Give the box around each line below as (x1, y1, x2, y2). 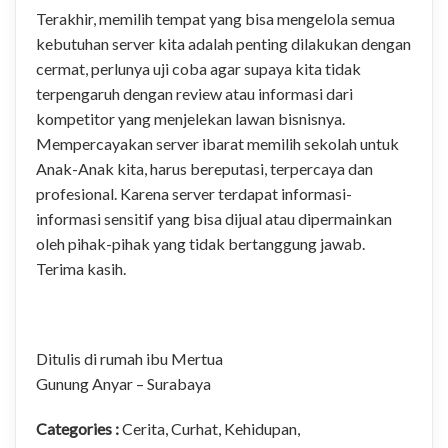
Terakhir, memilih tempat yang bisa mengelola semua (36, 8, 395, 28)
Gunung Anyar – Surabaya (36, 373, 211, 393)
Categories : (36, 418, 119, 438)
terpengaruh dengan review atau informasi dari (36, 83, 353, 103)
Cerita (122, 418, 165, 438)
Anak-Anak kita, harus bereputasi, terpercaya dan (36, 158, 373, 178)
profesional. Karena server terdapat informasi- (36, 183, 352, 203)
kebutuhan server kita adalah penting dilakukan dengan (36, 33, 411, 53)
